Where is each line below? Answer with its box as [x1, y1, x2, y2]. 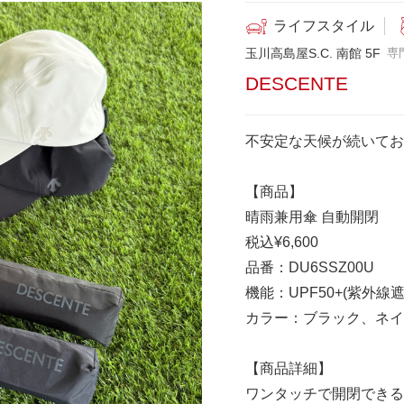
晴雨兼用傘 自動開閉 [245, 208, 379, 225]
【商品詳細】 [245, 360, 332, 376]
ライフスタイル [273, 17, 375, 33]
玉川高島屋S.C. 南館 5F [245, 45, 381, 60]
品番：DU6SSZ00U [245, 259, 374, 275]
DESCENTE [245, 72, 348, 94]
